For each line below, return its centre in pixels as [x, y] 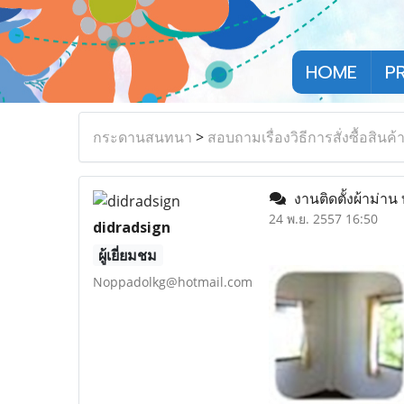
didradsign [132, 227]
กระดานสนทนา [142, 137]
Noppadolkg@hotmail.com [173, 281]
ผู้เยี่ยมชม [128, 255]
